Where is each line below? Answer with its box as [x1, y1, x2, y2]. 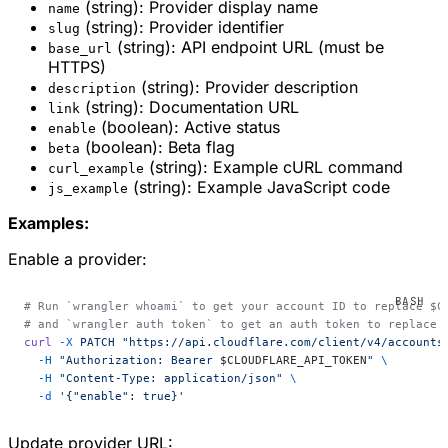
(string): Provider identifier [80, 17, 284, 38]
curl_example [48, 161, 144, 177]
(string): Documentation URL [80, 97, 299, 118]
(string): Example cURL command [144, 157, 403, 178]
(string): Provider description [136, 77, 358, 98]
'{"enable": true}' [52, 389, 185, 404]
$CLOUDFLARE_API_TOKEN [220, 353, 367, 368]
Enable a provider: [8, 249, 147, 270]
